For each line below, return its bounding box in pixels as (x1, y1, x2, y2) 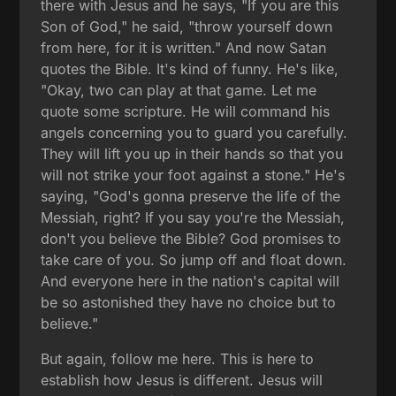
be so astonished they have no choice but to (41, 293, 337, 311)
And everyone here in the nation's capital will (41, 271, 340, 290)
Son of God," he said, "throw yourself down (41, 17, 333, 35)
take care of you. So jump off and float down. (41, 250, 347, 269)
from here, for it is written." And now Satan (41, 38, 327, 57)
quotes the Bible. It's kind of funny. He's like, (41, 59, 339, 78)
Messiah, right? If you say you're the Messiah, (41, 208, 346, 226)
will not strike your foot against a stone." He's (41, 165, 346, 184)
